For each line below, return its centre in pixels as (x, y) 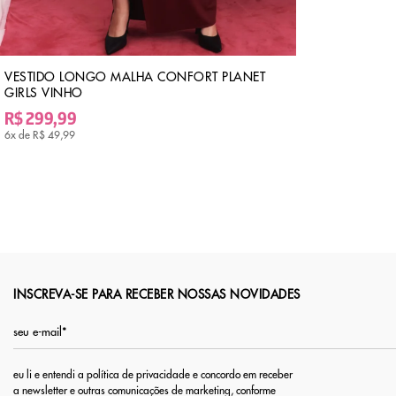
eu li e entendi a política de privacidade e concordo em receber (153, 374)
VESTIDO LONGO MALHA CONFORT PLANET (135, 76)
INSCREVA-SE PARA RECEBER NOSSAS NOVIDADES (157, 294)
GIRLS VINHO (44, 92)
